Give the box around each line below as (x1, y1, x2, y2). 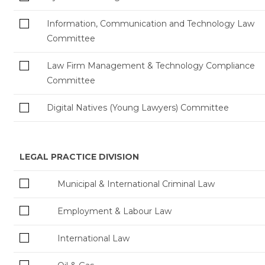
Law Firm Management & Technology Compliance (46, 60, 255, 71)
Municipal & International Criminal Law (57, 178, 215, 189)
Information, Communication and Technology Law (46, 18, 254, 29)
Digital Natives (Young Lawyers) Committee (46, 102, 229, 113)
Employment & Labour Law (57, 205, 172, 216)
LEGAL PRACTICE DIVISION (19, 151, 139, 162)
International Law (57, 232, 130, 244)
